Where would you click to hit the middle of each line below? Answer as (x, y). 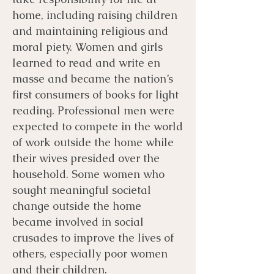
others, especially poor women (90, 253)
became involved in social (78, 221)
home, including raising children (95, 15)
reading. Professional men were (93, 110)
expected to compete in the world (98, 126)
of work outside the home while (93, 142)
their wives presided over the (86, 158)
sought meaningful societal (82, 190)
